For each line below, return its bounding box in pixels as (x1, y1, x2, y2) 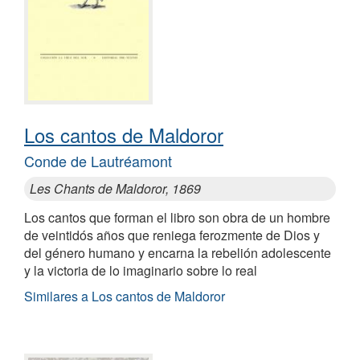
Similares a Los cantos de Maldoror (24, 287, 225, 306)
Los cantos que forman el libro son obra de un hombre (24, 208, 330, 227)
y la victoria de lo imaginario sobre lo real (24, 261, 257, 280)
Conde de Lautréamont (24, 150, 172, 172)
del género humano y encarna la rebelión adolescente (24, 243, 331, 263)
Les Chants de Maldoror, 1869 (30, 179, 201, 198)
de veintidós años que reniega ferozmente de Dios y (24, 226, 320, 245)
